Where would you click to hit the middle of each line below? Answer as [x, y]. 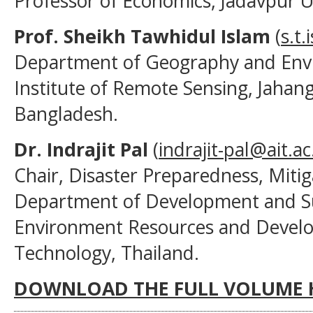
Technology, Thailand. [107, 253]
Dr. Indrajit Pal [81, 150]
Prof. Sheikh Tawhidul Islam [142, 36]
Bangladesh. [66, 114]
